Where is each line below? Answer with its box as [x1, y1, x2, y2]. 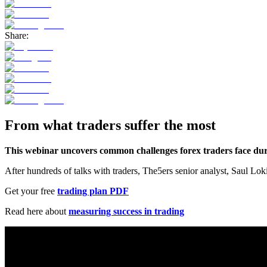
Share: [5, 30, 29, 41]
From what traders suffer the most [5, 117, 216, 133]
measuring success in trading [69, 206, 184, 216]
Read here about [5, 206, 69, 216]
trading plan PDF [57, 185, 129, 196]
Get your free [5, 185, 57, 196]
